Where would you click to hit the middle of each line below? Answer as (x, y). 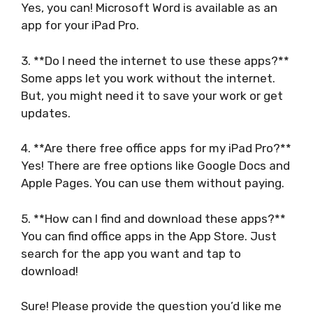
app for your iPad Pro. (80, 26)
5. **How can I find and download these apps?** (153, 218)
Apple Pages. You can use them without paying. (153, 183)
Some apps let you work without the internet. (148, 78)
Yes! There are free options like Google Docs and (155, 166)
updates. (46, 113)
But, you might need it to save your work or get (152, 95)
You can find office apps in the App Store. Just (149, 236)
